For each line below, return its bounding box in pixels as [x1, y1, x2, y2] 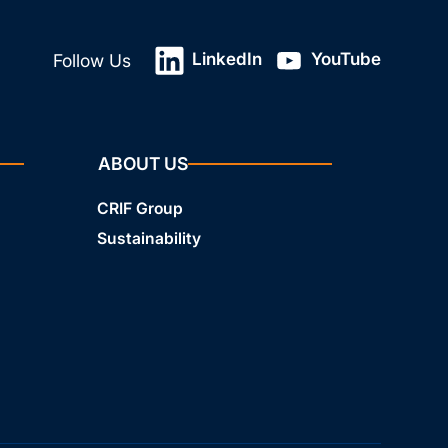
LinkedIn [187, 48, 262, 70]
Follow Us [52, 50, 131, 72]
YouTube [307, 48, 382, 70]
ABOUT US [97, 153, 188, 175]
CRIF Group [96, 199, 183, 219]
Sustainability [96, 229, 201, 249]
